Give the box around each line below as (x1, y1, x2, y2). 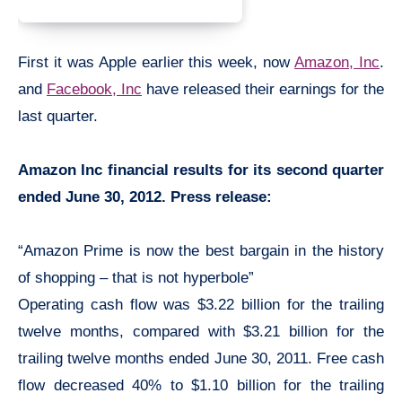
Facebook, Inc (47, 80, 142, 98)
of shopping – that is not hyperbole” (18, 268, 254, 286)
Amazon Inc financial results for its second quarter (18, 161, 384, 179)
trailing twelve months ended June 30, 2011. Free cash (18, 349, 384, 367)
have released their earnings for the (142, 80, 384, 98)
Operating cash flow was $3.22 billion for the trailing (18, 295, 384, 313)
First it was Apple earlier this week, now (18, 53, 295, 71)
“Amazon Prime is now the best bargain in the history (18, 241, 384, 259)
